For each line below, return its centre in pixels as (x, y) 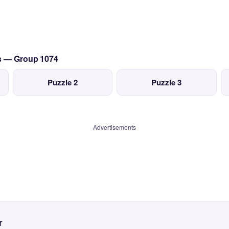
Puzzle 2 (62, 82)
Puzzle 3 (167, 82)
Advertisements (114, 127)
